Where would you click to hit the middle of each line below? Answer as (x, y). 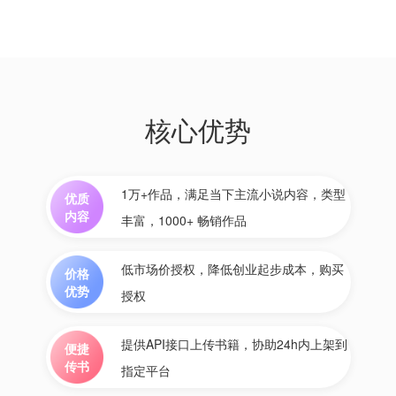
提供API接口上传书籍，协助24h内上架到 (234, 344)
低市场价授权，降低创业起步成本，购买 (232, 269)
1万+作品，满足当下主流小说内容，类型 (233, 194)
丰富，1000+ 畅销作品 (183, 220)
